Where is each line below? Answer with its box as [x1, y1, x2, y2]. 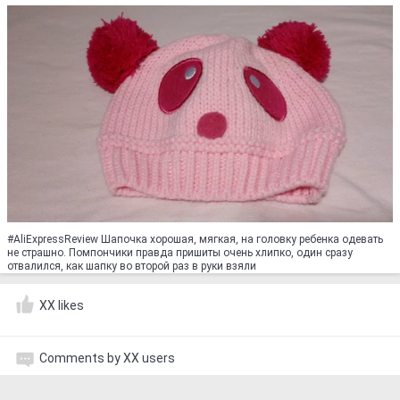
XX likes [39, 298, 84, 312]
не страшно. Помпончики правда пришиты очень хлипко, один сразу [7, 246, 353, 259]
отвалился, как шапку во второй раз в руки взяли [7, 260, 256, 272]
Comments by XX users [39, 351, 175, 365]
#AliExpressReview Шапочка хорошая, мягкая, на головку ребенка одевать [7, 233, 383, 246]
